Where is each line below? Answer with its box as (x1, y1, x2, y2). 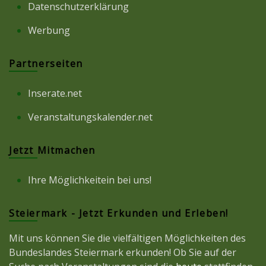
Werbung (28, 24, 70, 37)
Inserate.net (28, 87, 82, 100)
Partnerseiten (9, 57, 83, 71)
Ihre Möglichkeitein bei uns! (28, 173, 151, 187)
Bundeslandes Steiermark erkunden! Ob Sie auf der (9, 246, 236, 259)
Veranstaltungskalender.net (28, 110, 153, 124)
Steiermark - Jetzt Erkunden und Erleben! (9, 207, 229, 220)
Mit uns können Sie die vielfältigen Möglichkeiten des (9, 232, 246, 245)
